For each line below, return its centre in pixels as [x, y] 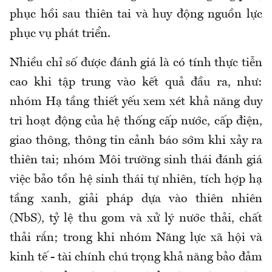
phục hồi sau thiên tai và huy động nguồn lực [136, 14]
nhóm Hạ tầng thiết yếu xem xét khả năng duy [136, 102]
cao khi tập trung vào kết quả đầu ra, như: [136, 82]
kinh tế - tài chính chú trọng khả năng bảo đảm [136, 257]
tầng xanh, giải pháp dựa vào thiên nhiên [136, 199]
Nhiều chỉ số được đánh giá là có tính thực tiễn [136, 63]
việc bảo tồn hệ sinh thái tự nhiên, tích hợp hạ [136, 179]
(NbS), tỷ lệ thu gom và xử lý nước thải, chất [136, 218]
